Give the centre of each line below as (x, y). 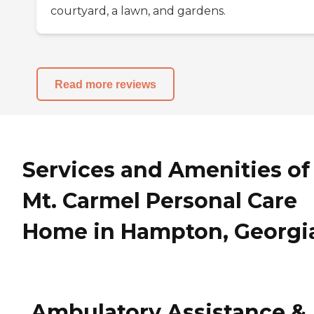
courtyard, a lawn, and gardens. (138, 11)
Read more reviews (105, 84)
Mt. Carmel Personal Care (160, 201)
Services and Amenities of (166, 170)
